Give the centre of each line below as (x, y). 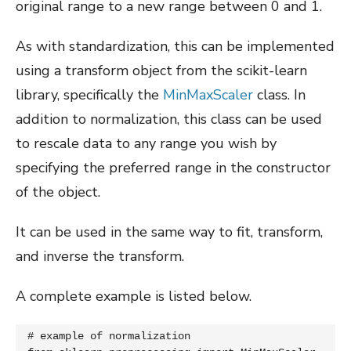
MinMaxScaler (208, 94)
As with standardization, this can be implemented (175, 46)
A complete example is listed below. (134, 296)
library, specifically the (89, 94)
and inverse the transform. (100, 256)
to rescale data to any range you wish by (146, 143)
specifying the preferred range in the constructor (173, 167)
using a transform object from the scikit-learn (161, 70)
